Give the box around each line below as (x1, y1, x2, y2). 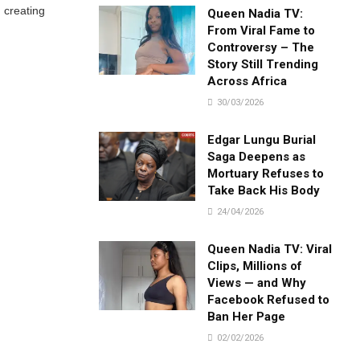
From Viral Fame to (207, 22, 316, 38)
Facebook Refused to (207, 292, 330, 307)
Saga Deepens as (207, 149, 306, 164)
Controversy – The (207, 39, 315, 55)
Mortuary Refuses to (207, 166, 325, 181)
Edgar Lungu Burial (207, 132, 317, 147)
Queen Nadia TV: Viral (207, 241, 333, 256)
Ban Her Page (207, 309, 286, 324)
